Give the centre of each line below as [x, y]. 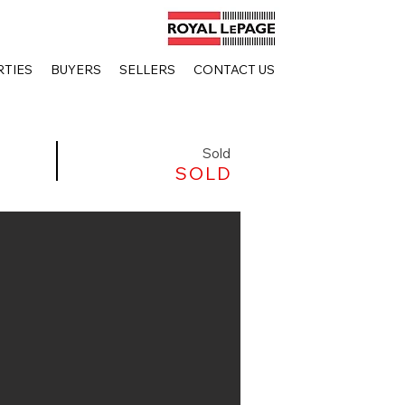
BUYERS [75, 71]
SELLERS [147, 71]
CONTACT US [234, 71]
